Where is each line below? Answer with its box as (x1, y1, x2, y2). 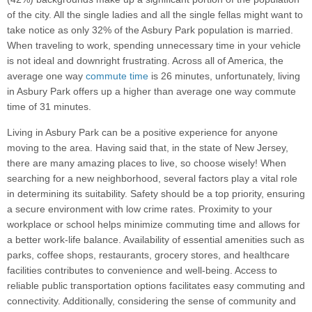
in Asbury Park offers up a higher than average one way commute (7, 86, 296, 97)
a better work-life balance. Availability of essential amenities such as (7, 234, 304, 246)
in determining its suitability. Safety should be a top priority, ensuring (7, 188, 305, 200)
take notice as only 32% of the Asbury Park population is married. (7, 24, 293, 36)
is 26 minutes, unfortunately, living (148, 70, 300, 82)
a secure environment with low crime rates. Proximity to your (7, 203, 272, 215)
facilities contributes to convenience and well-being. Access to (7, 265, 277, 276)
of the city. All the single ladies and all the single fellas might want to (7, 9, 303, 21)
